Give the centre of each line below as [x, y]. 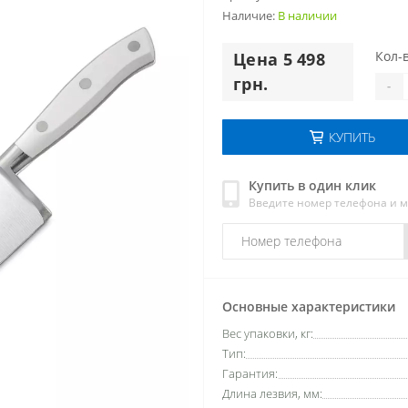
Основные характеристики [309, 306]
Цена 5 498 [280, 59]
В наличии [307, 15]
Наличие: [250, 15]
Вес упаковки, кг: [268, 333]
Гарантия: [250, 373]
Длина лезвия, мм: [272, 393]
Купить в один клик [312, 185]
